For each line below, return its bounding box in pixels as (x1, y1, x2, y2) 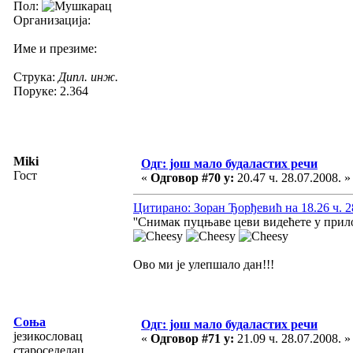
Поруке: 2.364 (13, 84, 88, 98)
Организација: (13, 13, 91, 27)
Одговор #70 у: (150, 170, 234, 184)
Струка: (13, 69, 58, 84)
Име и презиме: (13, 41, 97, 55)
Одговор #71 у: (150, 331, 234, 345)
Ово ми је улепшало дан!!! (133, 257, 274, 271)
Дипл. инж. (58, 69, 118, 84)
